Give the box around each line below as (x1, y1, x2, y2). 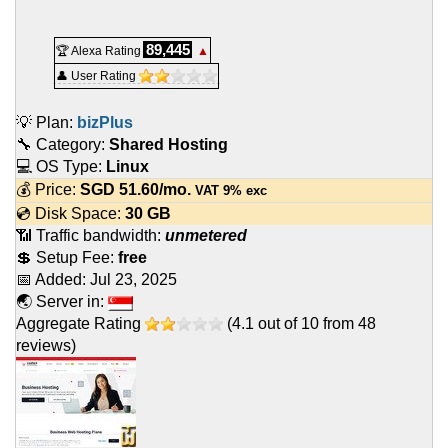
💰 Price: (16, 181, 80, 199)
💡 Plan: (16, 114, 77, 132)
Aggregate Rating (16, 315, 145, 333)
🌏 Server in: (16, 293, 108, 311)
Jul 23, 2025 (90, 271, 177, 289)
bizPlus (77, 114, 133, 132)
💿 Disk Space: (16, 205, 125, 223)
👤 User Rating (56, 69, 139, 84)
